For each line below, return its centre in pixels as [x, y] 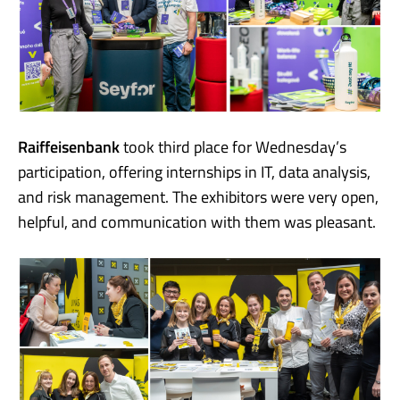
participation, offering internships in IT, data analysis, [194, 171]
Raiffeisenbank [69, 146]
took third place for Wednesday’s [233, 146]
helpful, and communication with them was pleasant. [197, 221]
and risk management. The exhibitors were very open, [198, 196]
